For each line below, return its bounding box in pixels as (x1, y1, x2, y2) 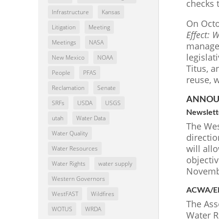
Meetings (51, 38, 76, 47)
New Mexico (51, 53, 85, 62)
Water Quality (51, 129, 88, 138)
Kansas (101, 8, 120, 17)
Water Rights (51, 159, 86, 168)
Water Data (76, 114, 106, 123)
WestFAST (51, 190, 78, 198)
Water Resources (51, 144, 98, 153)
